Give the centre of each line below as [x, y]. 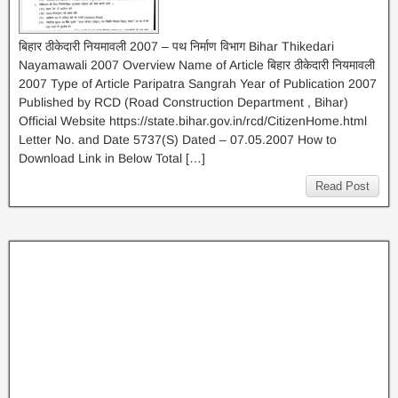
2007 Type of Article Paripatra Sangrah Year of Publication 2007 [198, 84]
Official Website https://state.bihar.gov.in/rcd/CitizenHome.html [193, 121]
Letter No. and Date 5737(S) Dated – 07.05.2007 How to [178, 139]
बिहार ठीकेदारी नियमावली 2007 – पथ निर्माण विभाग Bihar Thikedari [176, 46]
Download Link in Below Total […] [112, 158]
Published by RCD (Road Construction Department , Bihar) [183, 102]
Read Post [342, 186]
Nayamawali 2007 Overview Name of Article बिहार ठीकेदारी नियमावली [197, 65]
